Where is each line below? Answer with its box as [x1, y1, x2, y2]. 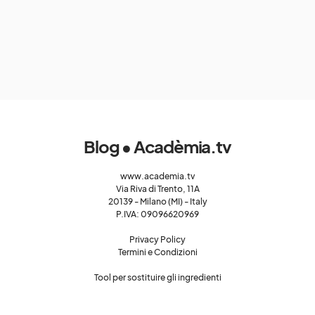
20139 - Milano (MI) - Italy [108, 196, 207, 207]
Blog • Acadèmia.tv [84, 136, 231, 157]
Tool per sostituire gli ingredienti [94, 272, 221, 283]
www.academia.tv [120, 171, 195, 181]
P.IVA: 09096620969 [116, 209, 199, 219]
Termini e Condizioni [117, 247, 198, 257]
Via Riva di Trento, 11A [115, 184, 200, 194]
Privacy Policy [129, 234, 186, 245]
